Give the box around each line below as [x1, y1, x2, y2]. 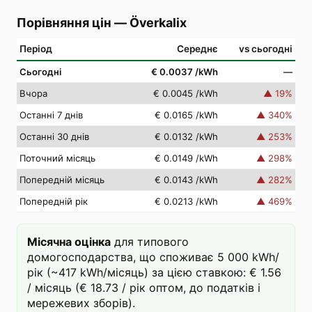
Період [19, 43, 52, 54]
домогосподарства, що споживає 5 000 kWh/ [27, 250, 279, 264]
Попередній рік [19, 196, 88, 207]
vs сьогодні [239, 43, 292, 54]
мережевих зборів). [27, 296, 135, 310]
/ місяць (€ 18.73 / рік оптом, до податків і [27, 281, 260, 295]
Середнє [177, 43, 218, 54]
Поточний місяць [19, 153, 95, 164]
